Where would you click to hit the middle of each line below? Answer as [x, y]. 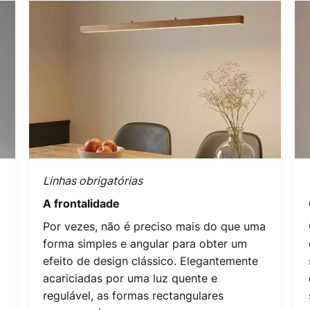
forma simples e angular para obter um [145, 243]
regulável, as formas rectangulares [133, 295]
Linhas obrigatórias [93, 180]
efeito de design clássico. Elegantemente [151, 261]
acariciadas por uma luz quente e [130, 278]
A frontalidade [81, 203]
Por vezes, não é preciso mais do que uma [154, 226]
